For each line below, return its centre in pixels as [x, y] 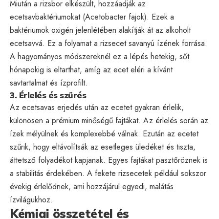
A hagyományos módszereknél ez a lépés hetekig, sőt [99, 56]
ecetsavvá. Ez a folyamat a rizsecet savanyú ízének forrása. [109, 43]
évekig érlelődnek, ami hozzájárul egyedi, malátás [92, 186]
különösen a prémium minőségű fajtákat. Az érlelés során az [109, 120]
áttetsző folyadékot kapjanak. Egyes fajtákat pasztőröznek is [109, 160]
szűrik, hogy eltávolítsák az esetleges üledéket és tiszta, [103, 147]
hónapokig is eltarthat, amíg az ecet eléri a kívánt [91, 69]
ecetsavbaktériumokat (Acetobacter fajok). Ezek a [92, 17]
